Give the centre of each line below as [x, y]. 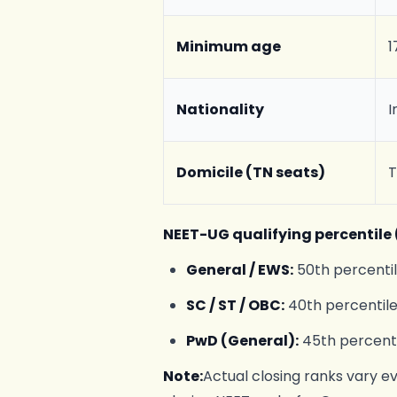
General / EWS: [239, 270]
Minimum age [229, 47]
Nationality [221, 109]
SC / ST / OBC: [235, 305]
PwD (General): [242, 341]
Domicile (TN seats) [251, 172]
